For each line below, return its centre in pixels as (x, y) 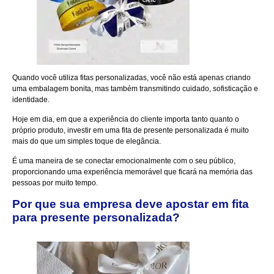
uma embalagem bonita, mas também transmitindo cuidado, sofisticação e (135, 88)
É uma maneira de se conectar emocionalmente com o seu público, (124, 161)
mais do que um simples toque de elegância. (87, 141)
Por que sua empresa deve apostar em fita (131, 204)
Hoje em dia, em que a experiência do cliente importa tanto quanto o (126, 119)
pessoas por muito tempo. (55, 183)
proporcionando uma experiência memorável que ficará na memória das (132, 172)
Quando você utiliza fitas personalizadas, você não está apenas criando (131, 77)
